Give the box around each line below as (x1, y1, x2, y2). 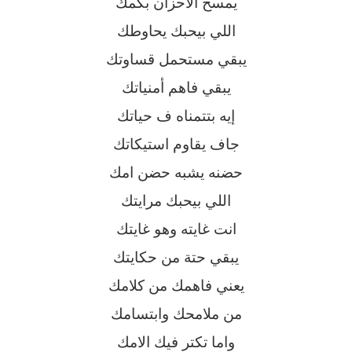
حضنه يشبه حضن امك (109, 164, 243, 181)
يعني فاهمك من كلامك (108, 277, 244, 295)
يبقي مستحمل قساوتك (105, 51, 247, 68)
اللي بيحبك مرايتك (121, 192, 231, 210)
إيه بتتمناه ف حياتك (117, 108, 235, 125)
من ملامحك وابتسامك (110, 306, 242, 323)
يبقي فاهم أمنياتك (121, 79, 231, 97)
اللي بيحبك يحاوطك (116, 23, 236, 40)
